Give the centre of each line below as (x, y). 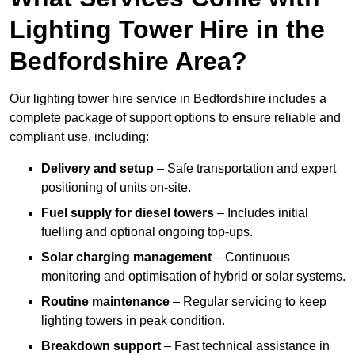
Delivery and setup (97, 169)
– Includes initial (261, 213)
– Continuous (251, 258)
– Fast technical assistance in (245, 346)
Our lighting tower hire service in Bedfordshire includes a (168, 99)
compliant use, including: (79, 137)
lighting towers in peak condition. (133, 321)
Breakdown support (101, 346)
